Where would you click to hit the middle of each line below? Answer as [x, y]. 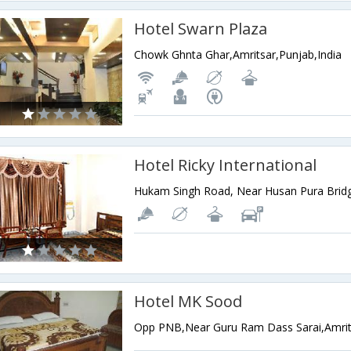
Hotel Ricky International [226, 165]
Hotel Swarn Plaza [201, 29]
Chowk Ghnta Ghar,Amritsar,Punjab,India [238, 55]
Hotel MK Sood [188, 302]
